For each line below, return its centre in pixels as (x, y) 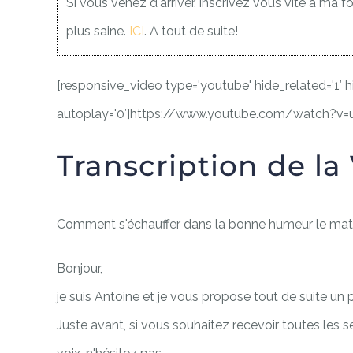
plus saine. (98, 32)
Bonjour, (80, 268)
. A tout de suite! (191, 32)
